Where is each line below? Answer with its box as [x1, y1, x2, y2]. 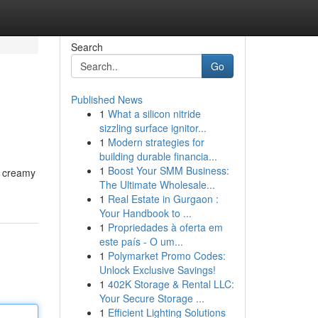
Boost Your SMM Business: [107, 163, 229, 177]
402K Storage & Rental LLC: [107, 277, 234, 291]
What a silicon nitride [107, 106, 201, 121]
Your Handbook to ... [99, 206, 192, 220]
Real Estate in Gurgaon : [107, 192, 219, 206]
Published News [70, 92, 143, 106]
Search [70, 40, 103, 54]
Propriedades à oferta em [107, 220, 223, 234]
